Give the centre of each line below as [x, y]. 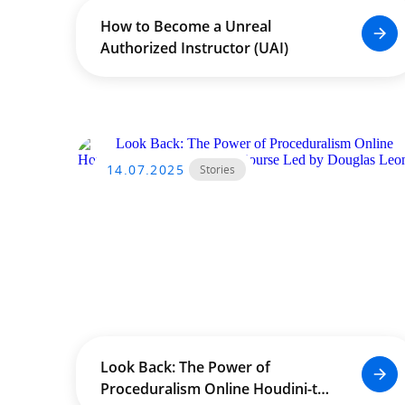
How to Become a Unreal [185, 26]
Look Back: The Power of [185, 367]
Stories [217, 170]
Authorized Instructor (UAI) [194, 48]
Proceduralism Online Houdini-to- [152, 389]
